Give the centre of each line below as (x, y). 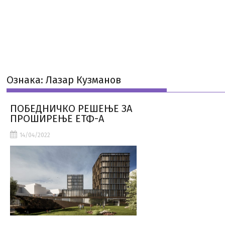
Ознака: (26, 80)
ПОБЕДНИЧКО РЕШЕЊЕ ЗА (71, 108)
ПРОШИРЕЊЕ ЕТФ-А (57, 119)
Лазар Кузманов (84, 80)
